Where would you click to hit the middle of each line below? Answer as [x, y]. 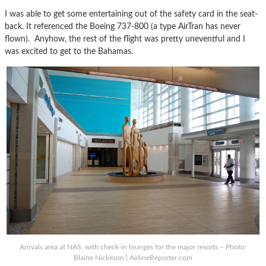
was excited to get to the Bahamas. [69, 52]
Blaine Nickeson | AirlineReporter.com [133, 257]
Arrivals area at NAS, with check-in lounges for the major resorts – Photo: [133, 247]
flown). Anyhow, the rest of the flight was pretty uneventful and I [125, 39]
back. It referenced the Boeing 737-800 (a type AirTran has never [123, 27]
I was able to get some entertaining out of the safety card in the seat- [131, 14]
